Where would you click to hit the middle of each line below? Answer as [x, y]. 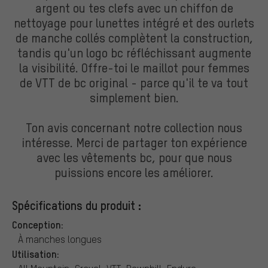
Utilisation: [36, 253]
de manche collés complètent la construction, [134, 37]
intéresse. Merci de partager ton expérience [134, 142]
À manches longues [60, 239]
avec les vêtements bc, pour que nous [134, 157]
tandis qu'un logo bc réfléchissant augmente [134, 52]
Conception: [38, 224]
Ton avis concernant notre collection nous [134, 127]
